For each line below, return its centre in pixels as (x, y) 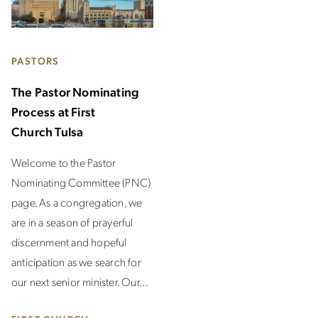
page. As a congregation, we (77, 202)
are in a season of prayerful (72, 222)
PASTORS (35, 60)
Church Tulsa (48, 131)
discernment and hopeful (69, 242)
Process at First (54, 111)
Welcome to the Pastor (64, 162)
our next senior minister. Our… (80, 281)
